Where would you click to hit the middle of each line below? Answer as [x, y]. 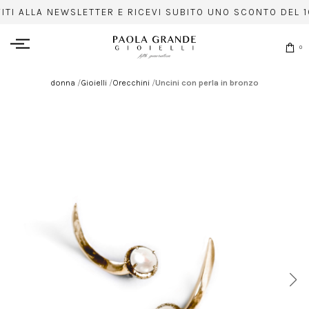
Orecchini [131, 82]
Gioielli [94, 82]
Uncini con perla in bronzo [207, 82]
